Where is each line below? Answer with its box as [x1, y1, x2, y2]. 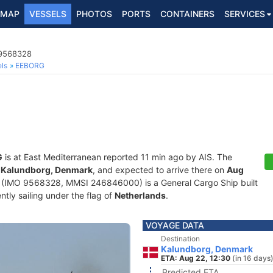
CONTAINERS [160, 9, 214, 19]
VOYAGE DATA [146, 220, 204, 230]
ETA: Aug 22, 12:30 [161, 253, 230, 263]
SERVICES [224, 9, 265, 19]
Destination [161, 234, 200, 243]
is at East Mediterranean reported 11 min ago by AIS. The [2, 152, 232, 162]
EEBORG [15, 61, 44, 70]
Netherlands [115, 190, 166, 200]
